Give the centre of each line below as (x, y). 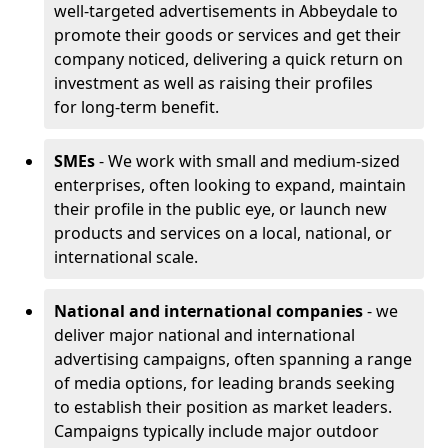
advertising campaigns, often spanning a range (233, 359)
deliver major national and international (204, 335)
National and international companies (208, 311)
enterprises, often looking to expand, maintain (230, 185)
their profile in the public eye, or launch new (220, 209)
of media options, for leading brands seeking (224, 383)
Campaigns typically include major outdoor (216, 431)
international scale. (128, 257)
